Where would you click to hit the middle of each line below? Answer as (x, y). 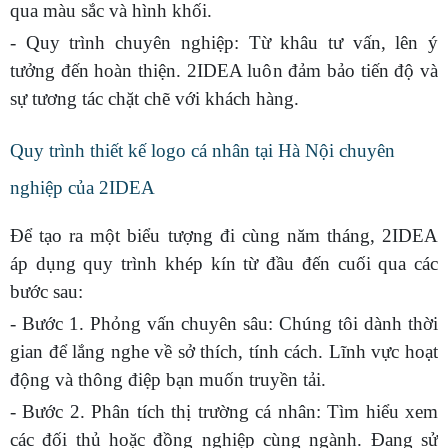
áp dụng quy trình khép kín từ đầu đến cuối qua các (224, 263)
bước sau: (46, 291)
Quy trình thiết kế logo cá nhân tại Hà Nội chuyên (202, 150)
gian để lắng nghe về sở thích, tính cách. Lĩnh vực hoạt (224, 351)
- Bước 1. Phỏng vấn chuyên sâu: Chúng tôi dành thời (224, 323)
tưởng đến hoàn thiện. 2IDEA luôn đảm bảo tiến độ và (224, 71)
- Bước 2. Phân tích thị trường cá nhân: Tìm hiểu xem (224, 411)
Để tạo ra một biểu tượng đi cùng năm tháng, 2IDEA (224, 235)
